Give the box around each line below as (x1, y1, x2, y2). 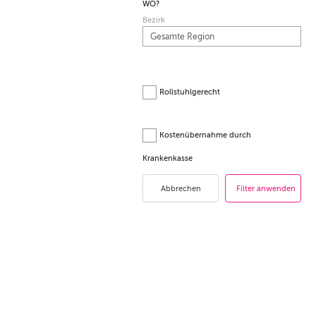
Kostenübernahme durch (159, 130, 251, 140)
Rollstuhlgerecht (159, 87, 220, 97)
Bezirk (142, 16, 165, 25)
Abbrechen (160, 184, 201, 193)
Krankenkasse (142, 153, 193, 163)
